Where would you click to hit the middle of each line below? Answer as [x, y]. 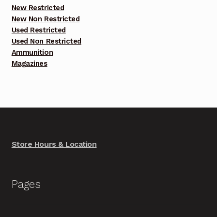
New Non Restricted [46, 19]
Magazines [29, 64]
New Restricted [38, 8]
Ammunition [32, 53]
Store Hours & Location [54, 144]
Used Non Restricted [46, 41]
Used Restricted [39, 30]
